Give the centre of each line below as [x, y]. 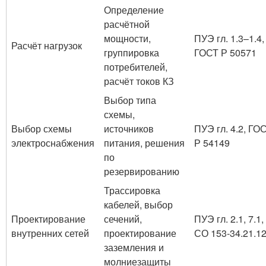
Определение [134, 10]
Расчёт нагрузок [47, 46]
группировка [132, 53]
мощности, [127, 39]
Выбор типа [130, 100]
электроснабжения [53, 143]
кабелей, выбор [138, 205]
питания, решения [144, 143]
